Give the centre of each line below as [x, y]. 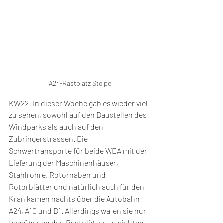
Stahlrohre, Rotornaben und [58, 174]
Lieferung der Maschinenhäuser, [64, 162]
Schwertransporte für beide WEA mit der [79, 150]
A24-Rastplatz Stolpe [80, 83]
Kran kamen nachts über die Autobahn [75, 198]
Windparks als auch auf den [57, 126]
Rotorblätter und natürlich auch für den [77, 186]
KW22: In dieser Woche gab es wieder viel [79, 103]
